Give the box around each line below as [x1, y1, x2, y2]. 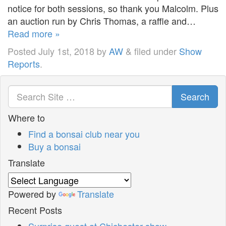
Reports [8, 56, 40, 70]
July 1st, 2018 [38, 44, 94, 58]
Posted [8, 44, 38, 58]
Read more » [8, 26, 60, 40]
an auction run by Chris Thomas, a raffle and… [8, 14, 196, 27]
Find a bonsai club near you [28, 127, 140, 140]
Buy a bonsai [28, 139, 81, 153]
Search [181, 89, 209, 103]
